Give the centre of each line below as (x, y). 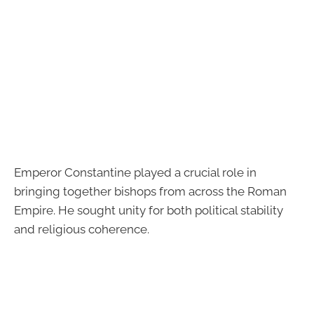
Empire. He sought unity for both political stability (149, 211)
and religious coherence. (82, 230)
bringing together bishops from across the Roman (150, 192)
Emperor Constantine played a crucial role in (135, 173)
